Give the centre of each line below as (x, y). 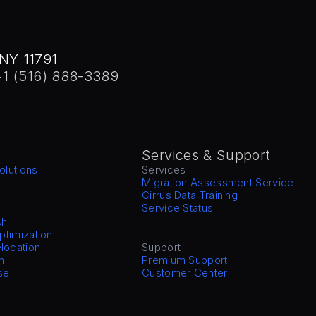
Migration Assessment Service (218, 182)
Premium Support (185, 260)
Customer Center (185, 273)
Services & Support (206, 155)
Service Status (178, 208)
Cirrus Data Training (190, 195)
